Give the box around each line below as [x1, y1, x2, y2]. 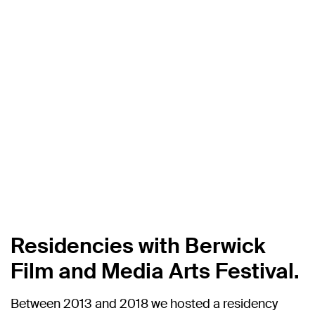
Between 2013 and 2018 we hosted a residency [11, 295, 278, 313]
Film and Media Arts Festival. [11, 257, 300, 285]
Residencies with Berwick [11, 232, 266, 260]
